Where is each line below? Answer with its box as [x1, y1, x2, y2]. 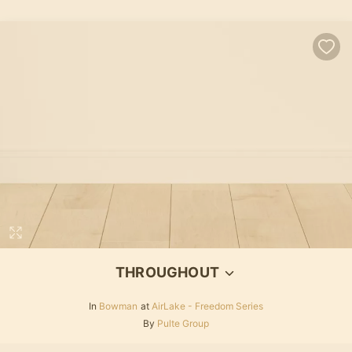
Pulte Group [157, 317, 209, 329]
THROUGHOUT [115, 263, 219, 280]
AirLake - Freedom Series [152, 299, 263, 312]
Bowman [99, 299, 137, 312]
